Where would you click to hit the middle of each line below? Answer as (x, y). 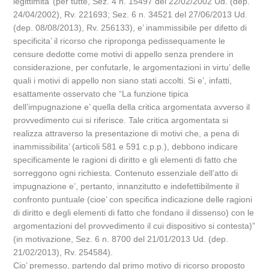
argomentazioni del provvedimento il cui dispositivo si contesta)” (134, 226)
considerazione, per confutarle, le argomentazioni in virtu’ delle (132, 67)
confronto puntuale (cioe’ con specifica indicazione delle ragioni (133, 199)
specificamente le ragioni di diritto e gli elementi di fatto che (125, 160)
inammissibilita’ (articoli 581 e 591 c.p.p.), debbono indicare (126, 147)
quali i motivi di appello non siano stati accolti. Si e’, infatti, (123, 80)
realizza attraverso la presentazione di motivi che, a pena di (126, 133)
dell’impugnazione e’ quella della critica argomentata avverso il (132, 107)
